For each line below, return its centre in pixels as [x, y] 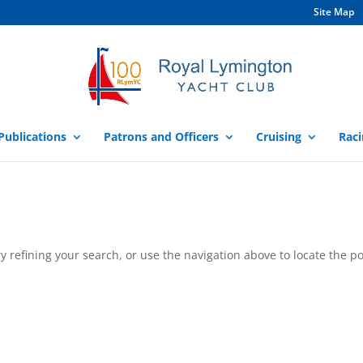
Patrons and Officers [161, 137]
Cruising [278, 137]
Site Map [334, 12]
